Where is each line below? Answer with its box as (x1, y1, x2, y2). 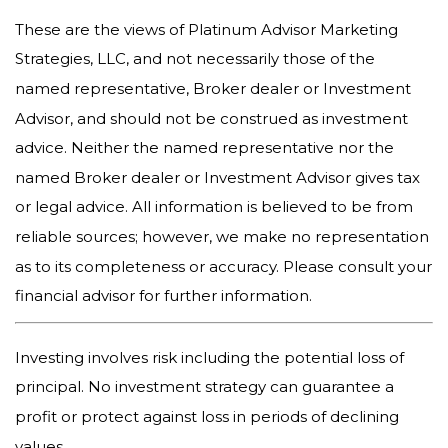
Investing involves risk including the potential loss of (15, 347, 404, 367)
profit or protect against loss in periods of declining (15, 406, 399, 426)
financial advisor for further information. (15, 285, 312, 305)
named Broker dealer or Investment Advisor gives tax (15, 167, 420, 187)
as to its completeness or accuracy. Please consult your (15, 256, 432, 276)
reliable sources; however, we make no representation (15, 226, 429, 246)
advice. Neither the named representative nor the (15, 137, 394, 157)
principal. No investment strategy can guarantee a (15, 376, 394, 396)
